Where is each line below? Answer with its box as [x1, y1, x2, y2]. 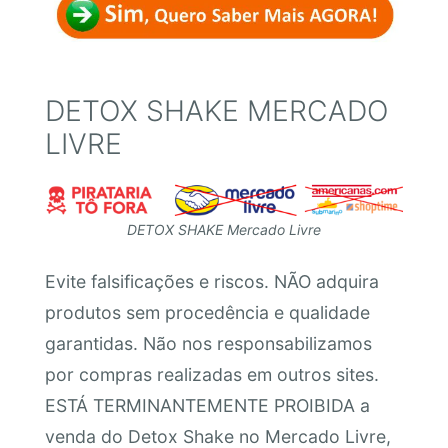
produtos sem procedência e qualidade [44, 302, 370, 324]
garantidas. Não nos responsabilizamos [44, 333, 372, 355]
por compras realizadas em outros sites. [44, 364, 379, 386]
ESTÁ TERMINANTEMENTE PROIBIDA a [44, 395, 370, 417]
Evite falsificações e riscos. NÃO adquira [44, 271, 379, 293]
